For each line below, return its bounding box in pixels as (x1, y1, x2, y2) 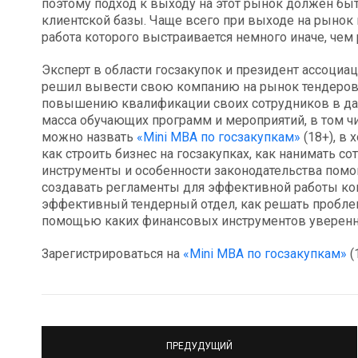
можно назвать (42, 129, 137, 145)
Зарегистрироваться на (42, 246, 183, 262)
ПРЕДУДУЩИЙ (166, 340, 233, 352)
